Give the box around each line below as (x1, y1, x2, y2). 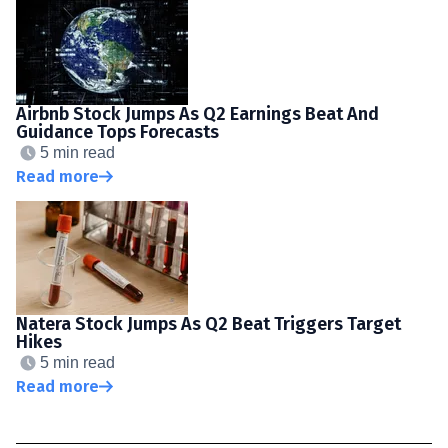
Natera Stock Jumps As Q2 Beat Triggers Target (16, 312, 401, 335)
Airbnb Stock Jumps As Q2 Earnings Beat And (16, 102, 379, 125)
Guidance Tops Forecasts (16, 120, 219, 143)
